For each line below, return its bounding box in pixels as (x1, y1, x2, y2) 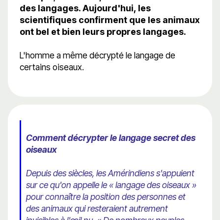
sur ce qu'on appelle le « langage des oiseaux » (26, 180, 196, 191)
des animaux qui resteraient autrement (26, 203, 168, 214)
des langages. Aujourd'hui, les (20, 3, 151, 14)
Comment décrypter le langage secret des (26, 133, 195, 143)
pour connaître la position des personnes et (26, 192, 186, 202)
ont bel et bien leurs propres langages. (20, 27, 186, 37)
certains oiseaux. (20, 62, 84, 73)
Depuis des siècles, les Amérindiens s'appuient (26, 168, 194, 179)
